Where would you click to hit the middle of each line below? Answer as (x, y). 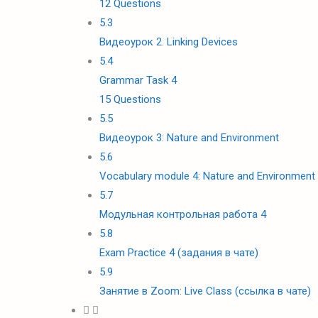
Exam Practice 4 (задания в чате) (179, 253)
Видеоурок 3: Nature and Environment (189, 138)
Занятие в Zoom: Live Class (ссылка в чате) (205, 291)
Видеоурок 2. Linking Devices (168, 42)
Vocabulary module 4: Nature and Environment (207, 176)
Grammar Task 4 (138, 80)
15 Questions (130, 99)
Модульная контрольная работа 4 (182, 214)
